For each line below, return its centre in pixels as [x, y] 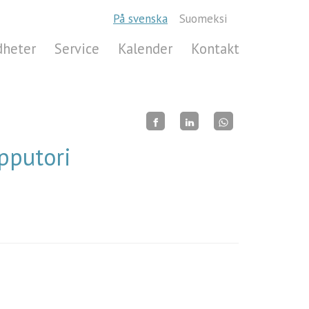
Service [77, 48]
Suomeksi [203, 19]
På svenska [140, 19]
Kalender [146, 48]
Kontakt [216, 48]
